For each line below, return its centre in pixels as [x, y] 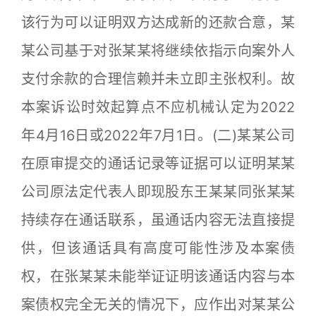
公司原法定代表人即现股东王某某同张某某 [158, 192]
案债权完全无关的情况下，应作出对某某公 [158, 305]
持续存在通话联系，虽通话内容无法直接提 [158, 220]
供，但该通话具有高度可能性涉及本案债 [158, 248]
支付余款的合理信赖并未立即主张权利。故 [158, 79]
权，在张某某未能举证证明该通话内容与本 [158, 276]
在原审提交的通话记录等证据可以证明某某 [158, 164]
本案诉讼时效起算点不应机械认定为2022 [158, 107]
